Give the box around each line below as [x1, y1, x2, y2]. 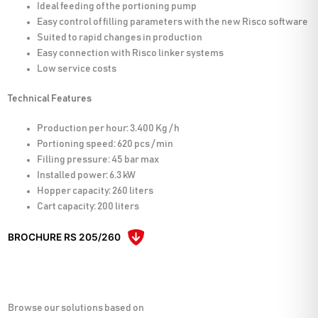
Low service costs [37, 63, 117, 74]
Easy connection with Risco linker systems [37, 48, 224, 58]
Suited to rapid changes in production [37, 32, 203, 43]
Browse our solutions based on [8, 302, 145, 313]
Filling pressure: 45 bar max [37, 155, 160, 165]
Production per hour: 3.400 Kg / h [37, 124, 180, 134]
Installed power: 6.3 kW [37, 170, 136, 181]
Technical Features [8, 94, 92, 104]
